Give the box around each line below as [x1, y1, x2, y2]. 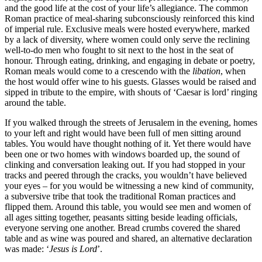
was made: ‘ [5, 244, 49, 254]
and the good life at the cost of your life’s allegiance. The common [5, 3, 248, 13]
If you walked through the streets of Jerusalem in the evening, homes [5, 118, 257, 128]
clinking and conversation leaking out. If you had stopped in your [5, 160, 245, 170]
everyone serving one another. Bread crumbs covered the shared [5, 223, 240, 233]
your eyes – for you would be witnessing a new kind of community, [5, 181, 254, 191]
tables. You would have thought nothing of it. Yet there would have [5, 139, 251, 149]
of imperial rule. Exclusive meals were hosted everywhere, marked [5, 24, 250, 35]
